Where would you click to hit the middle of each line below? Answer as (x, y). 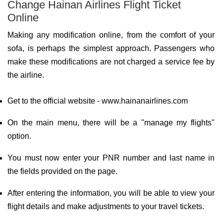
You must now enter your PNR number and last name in (111, 158)
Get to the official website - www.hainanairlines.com (98, 101)
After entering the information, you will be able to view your (111, 193)
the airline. (26, 75)
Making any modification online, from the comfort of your (111, 35)
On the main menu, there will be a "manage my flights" (111, 123)
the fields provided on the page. (62, 171)
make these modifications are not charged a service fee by (111, 62)
